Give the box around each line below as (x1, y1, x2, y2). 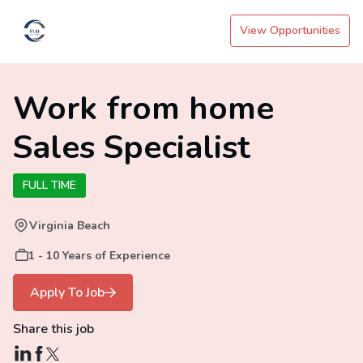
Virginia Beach (29, 218, 110, 233)
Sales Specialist (13, 126, 250, 169)
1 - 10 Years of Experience (28, 248, 170, 263)
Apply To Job (30, 284, 105, 301)
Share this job (13, 320, 94, 338)
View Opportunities (240, 23, 340, 38)
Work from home (13, 87, 274, 130)
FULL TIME (23, 177, 76, 193)
